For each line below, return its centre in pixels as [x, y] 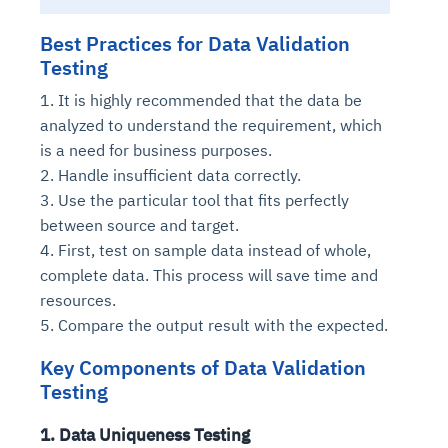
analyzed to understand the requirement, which [211, 124]
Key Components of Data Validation [203, 367]
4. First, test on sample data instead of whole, [205, 249]
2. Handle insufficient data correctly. [170, 174]
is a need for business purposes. [156, 149]
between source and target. [139, 224]
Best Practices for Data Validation [195, 44]
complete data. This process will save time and [209, 274]
